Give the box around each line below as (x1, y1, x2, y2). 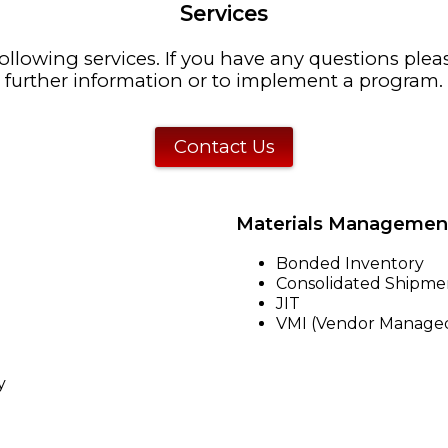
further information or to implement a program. (5, 69, 443, 93)
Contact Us (173, 134, 275, 158)
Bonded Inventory (276, 253, 424, 273)
